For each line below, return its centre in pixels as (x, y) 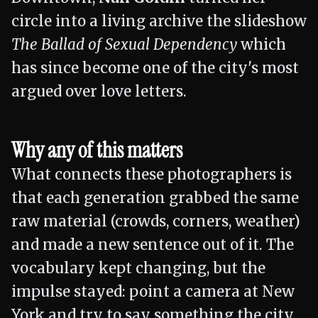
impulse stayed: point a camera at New (153, 292)
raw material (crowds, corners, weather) (156, 221)
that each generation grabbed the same (155, 198)
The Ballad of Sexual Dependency (124, 45)
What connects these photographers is (152, 175)
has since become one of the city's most (155, 68)
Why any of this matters (97, 150)
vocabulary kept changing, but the (138, 268)
